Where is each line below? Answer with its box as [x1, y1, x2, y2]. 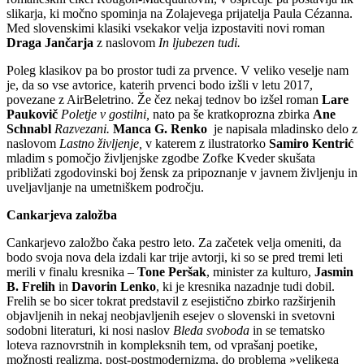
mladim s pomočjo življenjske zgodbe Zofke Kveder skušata [6, 151, 315, 166]
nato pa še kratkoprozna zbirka [153, 107, 313, 122]
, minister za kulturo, [206, 265, 314, 279]
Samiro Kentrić [269, 136, 353, 151]
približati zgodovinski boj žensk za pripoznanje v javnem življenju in [6, 166, 357, 180]
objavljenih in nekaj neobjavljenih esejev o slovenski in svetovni [6, 309, 335, 323]
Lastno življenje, [59, 136, 145, 151]
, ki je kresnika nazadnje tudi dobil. [156, 279, 335, 294]
